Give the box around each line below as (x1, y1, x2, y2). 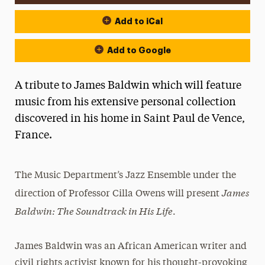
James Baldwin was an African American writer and (15, 242, 247, 251)
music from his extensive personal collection (14, 97, 236, 108)
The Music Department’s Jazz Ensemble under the (15, 171, 237, 180)
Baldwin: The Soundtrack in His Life (15, 203, 173, 217)
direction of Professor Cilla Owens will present (15, 189, 222, 199)
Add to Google (106, 46, 171, 54)
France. (14, 130, 52, 141)
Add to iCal (115, 17, 163, 25)
